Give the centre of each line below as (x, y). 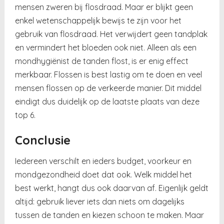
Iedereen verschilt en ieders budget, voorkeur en (103, 161)
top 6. (25, 115)
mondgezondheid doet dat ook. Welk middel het (104, 174)
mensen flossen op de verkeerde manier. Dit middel (108, 88)
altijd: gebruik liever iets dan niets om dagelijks (100, 201)
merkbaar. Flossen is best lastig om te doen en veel (109, 74)
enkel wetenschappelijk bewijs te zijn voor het (98, 20)
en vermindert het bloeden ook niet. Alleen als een (106, 47)
